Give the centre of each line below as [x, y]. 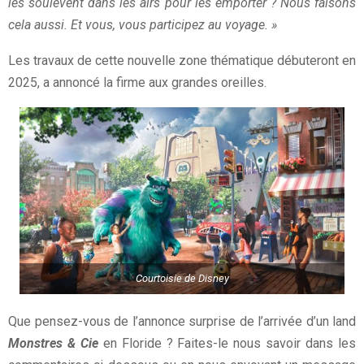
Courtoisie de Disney [182, 279]
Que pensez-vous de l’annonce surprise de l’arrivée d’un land [182, 321]
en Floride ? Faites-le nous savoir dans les [230, 343]
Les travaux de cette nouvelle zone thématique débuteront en [182, 60]
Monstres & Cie [53, 343]
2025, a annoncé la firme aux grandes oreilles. [137, 82]
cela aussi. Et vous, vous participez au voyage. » [143, 24]
